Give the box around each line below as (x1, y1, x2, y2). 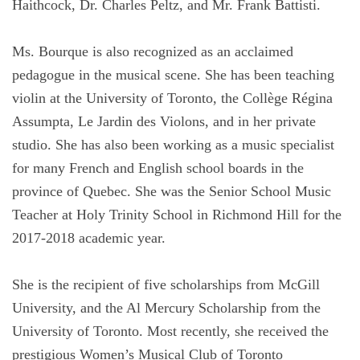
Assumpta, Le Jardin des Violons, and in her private (12, 113, 316, 129)
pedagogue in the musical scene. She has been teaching (12, 67, 334, 83)
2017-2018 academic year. (12, 230, 166, 246)
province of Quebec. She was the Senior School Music (12, 183, 331, 199)
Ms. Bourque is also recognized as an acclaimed (12, 43, 293, 59)
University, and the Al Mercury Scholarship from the (12, 300, 321, 316)
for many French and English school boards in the (12, 160, 304, 176)
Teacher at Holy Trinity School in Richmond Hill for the (12, 207, 342, 223)
